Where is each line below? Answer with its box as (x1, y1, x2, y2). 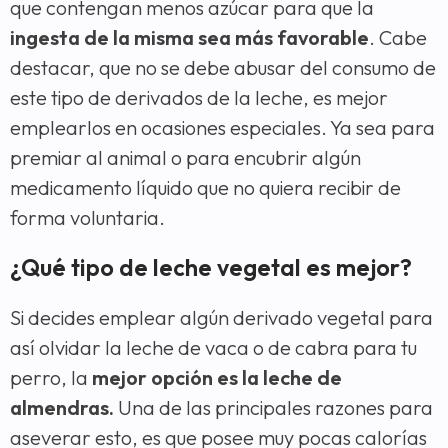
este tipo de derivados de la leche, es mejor (10, 84, 388, 110)
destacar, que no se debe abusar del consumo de (10, 54, 436, 80)
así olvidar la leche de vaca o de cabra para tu (10, 334, 417, 360)
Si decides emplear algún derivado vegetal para (10, 304, 433, 330)
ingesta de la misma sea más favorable (10, 24, 369, 50)
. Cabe (369, 24, 427, 50)
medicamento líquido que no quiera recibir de (10, 174, 401, 200)
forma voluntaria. (10, 204, 165, 230)
